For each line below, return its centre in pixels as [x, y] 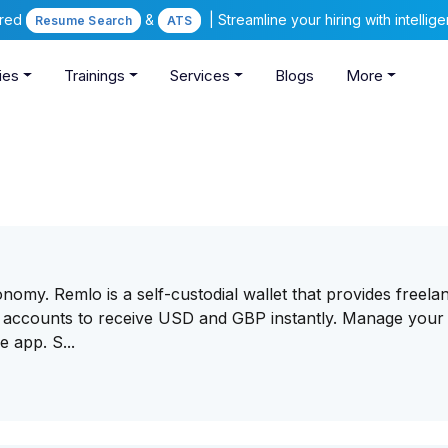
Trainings [95, 76]
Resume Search [83, 20]
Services [199, 76]
